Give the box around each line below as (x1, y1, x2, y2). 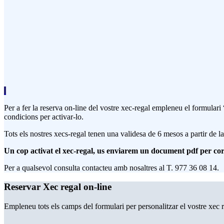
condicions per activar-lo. (4, 112, 83, 121)
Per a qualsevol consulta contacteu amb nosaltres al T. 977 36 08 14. (4, 163, 219, 172)
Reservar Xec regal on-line (4, 181, 111, 192)
